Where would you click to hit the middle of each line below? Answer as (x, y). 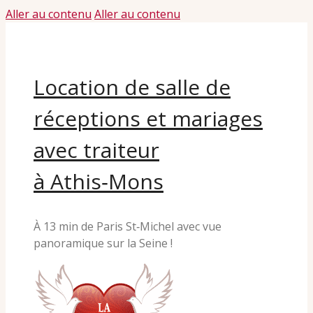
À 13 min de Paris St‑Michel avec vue (128, 226)
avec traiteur (96, 150)
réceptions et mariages (148, 118)
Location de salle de (132, 87)
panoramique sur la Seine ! (103, 243)
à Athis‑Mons (99, 181)
